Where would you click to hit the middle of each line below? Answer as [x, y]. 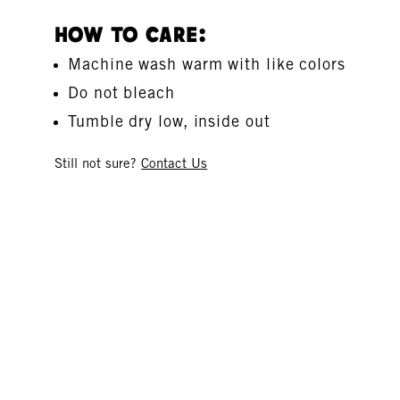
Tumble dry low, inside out [169, 121]
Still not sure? [98, 163]
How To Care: [131, 36]
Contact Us [175, 163]
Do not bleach [121, 92]
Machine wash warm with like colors [207, 64]
